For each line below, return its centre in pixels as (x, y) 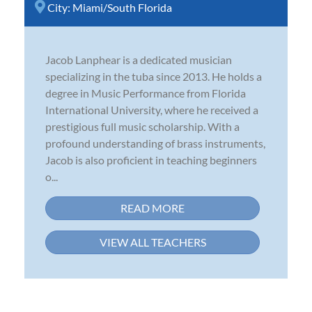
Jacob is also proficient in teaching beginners (151, 159)
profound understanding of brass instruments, (155, 143)
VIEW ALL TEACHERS (153, 242)
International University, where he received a (152, 109)
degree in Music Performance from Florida (146, 93)
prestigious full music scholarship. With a (142, 126)
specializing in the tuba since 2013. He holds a (154, 76)
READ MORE (153, 208)
